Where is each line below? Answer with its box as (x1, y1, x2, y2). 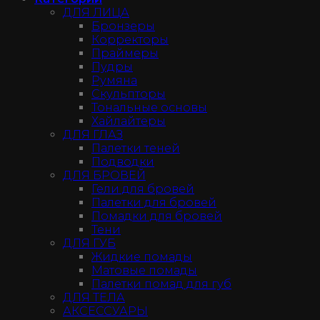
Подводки (91, 154, 154, 169)
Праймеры (91, 46, 159, 60)
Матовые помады (91, 263, 197, 277)
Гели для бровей (91, 181, 194, 196)
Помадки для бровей (91, 209, 222, 223)
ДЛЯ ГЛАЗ (63, 127, 123, 141)
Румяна (91, 73, 137, 87)
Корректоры (91, 32, 169, 46)
